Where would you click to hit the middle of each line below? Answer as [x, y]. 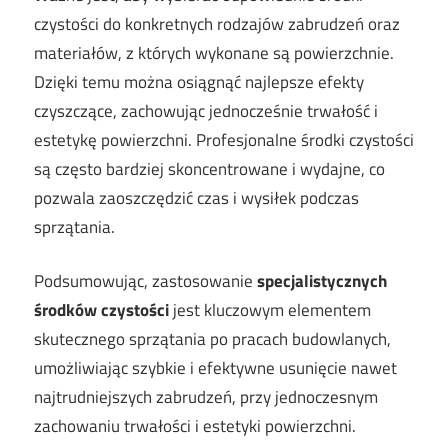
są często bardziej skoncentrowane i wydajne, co [209, 168]
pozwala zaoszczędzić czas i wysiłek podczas [196, 197]
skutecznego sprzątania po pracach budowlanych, [212, 339]
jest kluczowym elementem [270, 310]
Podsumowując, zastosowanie [145, 281]
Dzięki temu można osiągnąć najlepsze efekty [199, 81]
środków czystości [101, 310]
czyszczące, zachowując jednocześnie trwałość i [206, 110]
